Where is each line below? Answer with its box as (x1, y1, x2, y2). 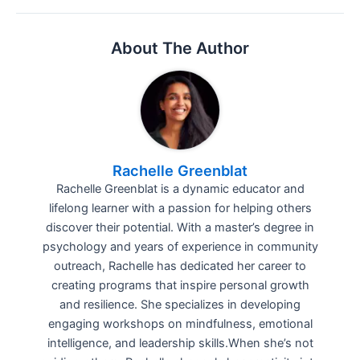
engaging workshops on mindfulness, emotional (47, 316, 313, 331)
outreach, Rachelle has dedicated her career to (54, 258, 306, 273)
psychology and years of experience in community (42, 239, 318, 254)
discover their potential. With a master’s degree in (46, 219, 314, 235)
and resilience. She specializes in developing (59, 297, 301, 312)
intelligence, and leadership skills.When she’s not (47, 335, 313, 350)
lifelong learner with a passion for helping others (48, 200, 312, 215)
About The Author (111, 38, 249, 58)
